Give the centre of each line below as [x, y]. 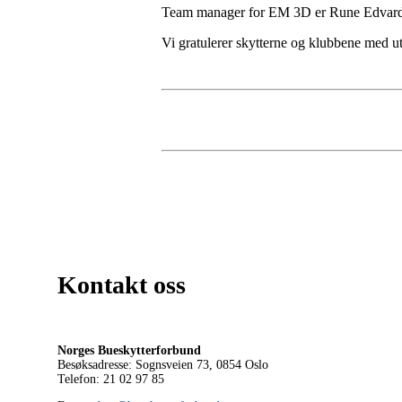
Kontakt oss [122, 284]
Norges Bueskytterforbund [129, 350]
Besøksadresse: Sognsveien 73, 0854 [149, 364]
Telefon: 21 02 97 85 [111, 379]
